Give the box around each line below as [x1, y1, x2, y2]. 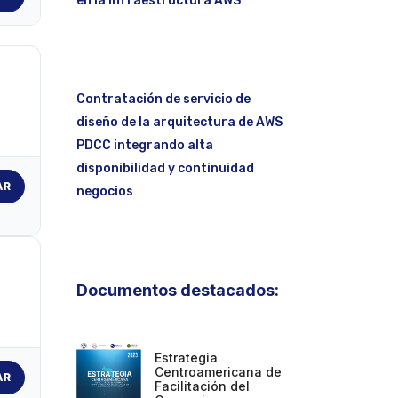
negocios [76, 183, 133, 199]
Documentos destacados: [76, 280, 279, 299]
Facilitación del [155, 378, 251, 394]
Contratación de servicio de [76, 91, 251, 107]
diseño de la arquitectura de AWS [76, 114, 283, 130]
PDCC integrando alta [76, 137, 213, 153]
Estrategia [155, 349, 219, 365]
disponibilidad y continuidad [76, 160, 254, 176]
